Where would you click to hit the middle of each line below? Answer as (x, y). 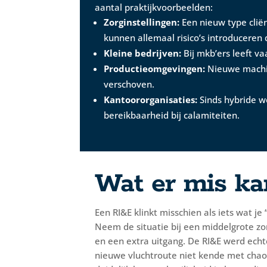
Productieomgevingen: (155, 68)
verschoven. (129, 84)
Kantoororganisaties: (151, 99)
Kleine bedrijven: (143, 53)
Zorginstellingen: (142, 22)
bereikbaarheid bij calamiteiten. (172, 115)
